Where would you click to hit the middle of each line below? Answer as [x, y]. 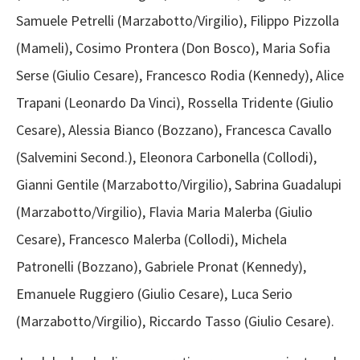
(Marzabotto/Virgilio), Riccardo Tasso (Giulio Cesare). [175, 321]
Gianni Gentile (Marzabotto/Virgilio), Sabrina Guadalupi [179, 185]
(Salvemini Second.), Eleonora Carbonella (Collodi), [166, 157]
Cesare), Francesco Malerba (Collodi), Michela [151, 239]
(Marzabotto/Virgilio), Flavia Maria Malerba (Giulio [164, 212]
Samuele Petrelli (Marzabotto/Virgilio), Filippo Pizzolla [178, 21]
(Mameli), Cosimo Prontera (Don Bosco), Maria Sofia [173, 48]
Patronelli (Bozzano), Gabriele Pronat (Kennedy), [161, 267]
